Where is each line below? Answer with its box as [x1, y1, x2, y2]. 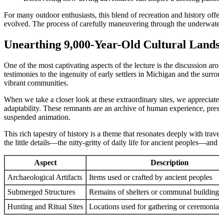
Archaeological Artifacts [7, 173, 82, 181]
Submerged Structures [7, 187, 75, 196]
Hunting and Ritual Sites [7, 202, 83, 211]
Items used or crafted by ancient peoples [89, 173, 212, 181]
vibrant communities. [4, 78, 68, 87]
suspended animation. [4, 112, 70, 121]
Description [151, 158, 189, 167]
